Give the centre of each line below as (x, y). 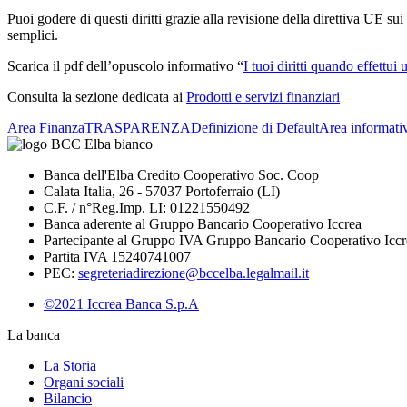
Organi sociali (84, 382)
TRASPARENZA (138, 127)
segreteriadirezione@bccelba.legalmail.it (194, 273)
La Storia (70, 365)
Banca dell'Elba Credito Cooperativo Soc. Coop (181, 174)
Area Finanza (46, 127)
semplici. (33, 35)
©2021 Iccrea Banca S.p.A (121, 303)
